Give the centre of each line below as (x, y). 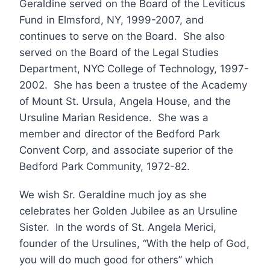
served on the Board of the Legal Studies (119, 52)
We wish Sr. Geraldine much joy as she (113, 194)
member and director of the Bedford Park (120, 133)
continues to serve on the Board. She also (122, 36)
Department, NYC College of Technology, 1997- (134, 68)
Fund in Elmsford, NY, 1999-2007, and (112, 20)
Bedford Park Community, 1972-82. (105, 166)
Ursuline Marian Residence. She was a (114, 117)
